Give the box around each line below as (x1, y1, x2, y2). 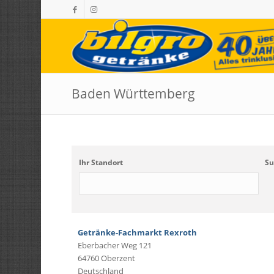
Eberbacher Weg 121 (78, 240, 152, 251)
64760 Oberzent (78, 253, 136, 264)
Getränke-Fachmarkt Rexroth (78, 227, 198, 238)
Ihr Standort (79, 157, 124, 168)
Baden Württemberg (72, 85, 196, 102)
